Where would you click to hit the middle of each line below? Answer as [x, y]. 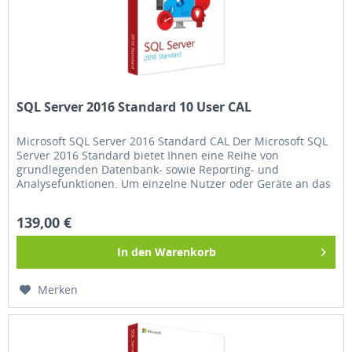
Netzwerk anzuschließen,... [88, 197]
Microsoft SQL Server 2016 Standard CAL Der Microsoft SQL [172, 141]
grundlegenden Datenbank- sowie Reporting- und [148, 169]
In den [135, 251]
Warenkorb [186, 251]
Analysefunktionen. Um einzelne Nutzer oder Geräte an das [174, 183]
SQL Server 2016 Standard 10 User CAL [134, 106]
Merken [58, 289]
